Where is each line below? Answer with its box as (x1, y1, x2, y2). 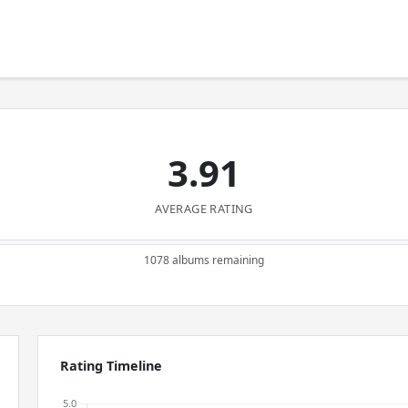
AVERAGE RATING (155, 200, 253, 217)
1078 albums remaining (144, 252, 264, 268)
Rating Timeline (60, 357, 163, 374)
